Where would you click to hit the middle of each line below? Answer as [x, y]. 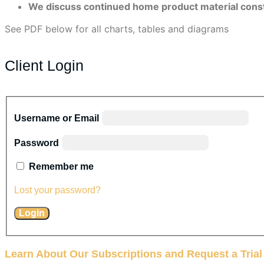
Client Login [44, 65]
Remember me [61, 166]
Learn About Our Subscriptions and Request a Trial [133, 254]
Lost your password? [57, 190]
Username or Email [57, 118]
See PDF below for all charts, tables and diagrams [117, 29]
